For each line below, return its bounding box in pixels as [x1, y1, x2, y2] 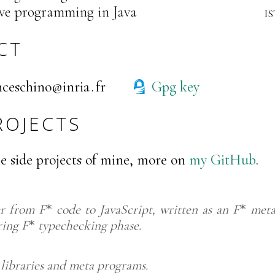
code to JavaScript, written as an [52, 201, 233, 217]
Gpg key [152, 78, 200, 96]
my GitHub [189, 150, 256, 169]
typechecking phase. [35, 217, 141, 233]
